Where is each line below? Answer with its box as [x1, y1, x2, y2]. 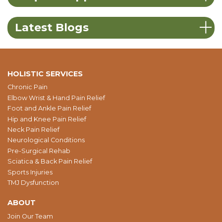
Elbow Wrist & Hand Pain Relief [7, 94, 106, 102]
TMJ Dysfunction [7, 178, 59, 186]
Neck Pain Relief [7, 126, 60, 134]
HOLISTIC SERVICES [7, 69, 83, 79]
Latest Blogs [15, 21, 89, 35]
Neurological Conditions [7, 136, 85, 144]
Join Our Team [7, 212, 54, 220]
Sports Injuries [7, 168, 53, 176]
